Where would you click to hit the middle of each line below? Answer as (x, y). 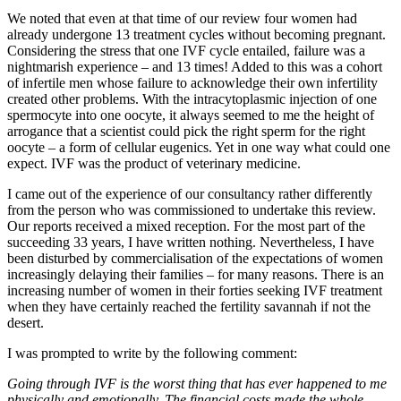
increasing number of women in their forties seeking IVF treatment (195, 290)
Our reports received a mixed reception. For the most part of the (186, 226)
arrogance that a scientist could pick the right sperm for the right (186, 131)
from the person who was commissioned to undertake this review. (192, 209)
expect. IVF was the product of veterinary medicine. (154, 163)
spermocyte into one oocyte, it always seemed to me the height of (191, 115)
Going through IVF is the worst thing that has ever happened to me (197, 383)
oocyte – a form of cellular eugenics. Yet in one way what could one (199, 147)
